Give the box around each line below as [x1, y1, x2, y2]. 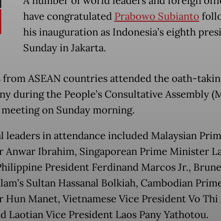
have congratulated [23, 9, 114, 23]
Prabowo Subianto [114, 9, 199, 23]
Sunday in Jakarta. [23, 41, 106, 54]
